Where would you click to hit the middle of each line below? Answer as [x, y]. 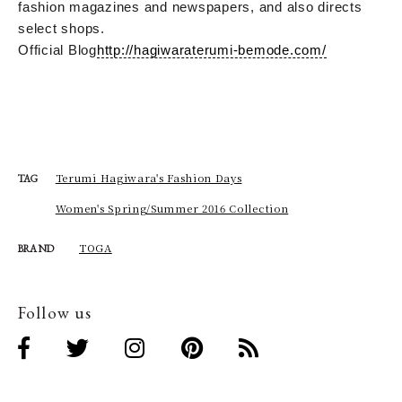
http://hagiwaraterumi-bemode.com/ [211, 49]
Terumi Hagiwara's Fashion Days [149, 177]
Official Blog [57, 49]
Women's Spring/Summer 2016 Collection [172, 208]
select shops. [61, 28]
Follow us [55, 312]
